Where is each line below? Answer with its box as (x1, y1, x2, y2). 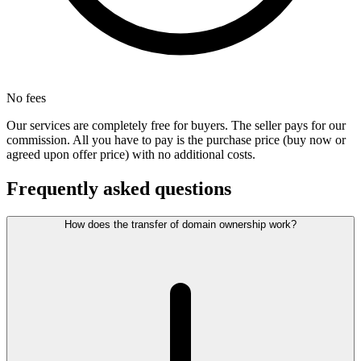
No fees (6, 91, 46, 106)
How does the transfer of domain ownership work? (64, 218, 297, 231)
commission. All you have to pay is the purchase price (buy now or (6, 133, 346, 147)
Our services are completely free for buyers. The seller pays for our (6, 118, 346, 133)
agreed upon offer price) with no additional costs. (6, 147, 255, 162)
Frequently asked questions (6, 178, 231, 200)
